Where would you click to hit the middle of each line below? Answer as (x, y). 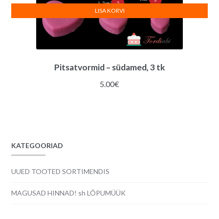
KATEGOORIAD (37, 146)
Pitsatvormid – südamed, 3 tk (109, 67)
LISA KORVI (109, 11)
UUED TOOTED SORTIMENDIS (60, 172)
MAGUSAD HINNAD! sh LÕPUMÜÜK (68, 193)
